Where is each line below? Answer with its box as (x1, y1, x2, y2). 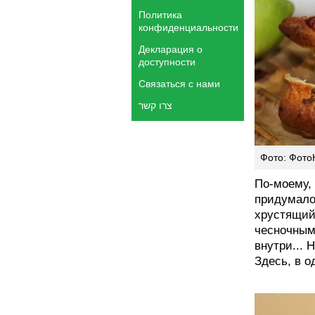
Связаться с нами (139, 78, 220, 89)
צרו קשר (139, 100, 172, 111)
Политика (139, 9, 182, 20)
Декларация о (139, 44, 202, 55)
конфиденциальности (139, 22, 238, 33)
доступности (139, 56, 195, 67)
